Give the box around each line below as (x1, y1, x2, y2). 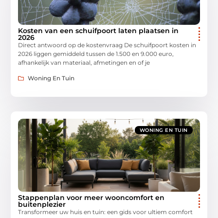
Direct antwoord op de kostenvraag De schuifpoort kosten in (18, 41, 197, 49)
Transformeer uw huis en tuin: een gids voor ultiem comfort (18, 208, 193, 216)
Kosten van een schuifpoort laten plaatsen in (18, 26, 179, 35)
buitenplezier (18, 200, 66, 209)
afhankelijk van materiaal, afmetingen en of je (18, 58, 150, 66)
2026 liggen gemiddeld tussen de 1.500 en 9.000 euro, (18, 50, 174, 57)
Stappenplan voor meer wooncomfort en (18, 193, 165, 202)
